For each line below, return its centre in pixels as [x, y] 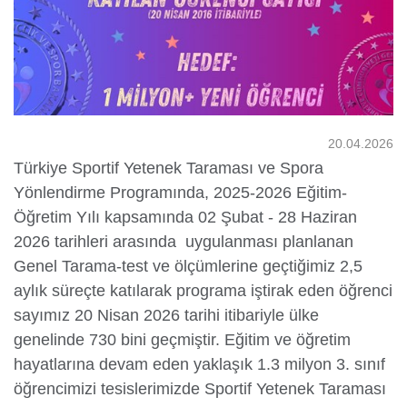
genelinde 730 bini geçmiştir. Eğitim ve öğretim [182, 340]
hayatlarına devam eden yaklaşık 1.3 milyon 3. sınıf [199, 365]
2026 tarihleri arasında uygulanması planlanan [184, 242]
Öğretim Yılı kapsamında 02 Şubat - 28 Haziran [185, 218]
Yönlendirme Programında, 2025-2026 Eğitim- [180, 193]
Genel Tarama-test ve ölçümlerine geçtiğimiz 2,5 [188, 267]
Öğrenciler [68, 92]
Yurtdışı [68, 73]
